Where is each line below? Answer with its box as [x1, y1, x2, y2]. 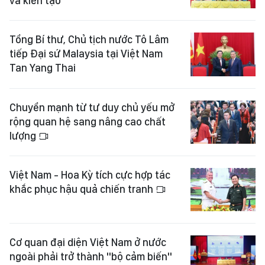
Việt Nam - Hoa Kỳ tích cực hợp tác [9, 169, 170, 182]
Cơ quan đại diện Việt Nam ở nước [9, 236, 166, 249]
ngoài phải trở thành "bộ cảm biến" [9, 250, 172, 263]
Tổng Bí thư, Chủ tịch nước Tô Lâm [9, 33, 169, 46]
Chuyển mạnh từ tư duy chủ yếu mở [9, 101, 174, 114]
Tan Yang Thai [9, 62, 76, 75]
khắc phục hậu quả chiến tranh [9, 183, 156, 196]
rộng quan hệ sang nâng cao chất [9, 115, 166, 128]
